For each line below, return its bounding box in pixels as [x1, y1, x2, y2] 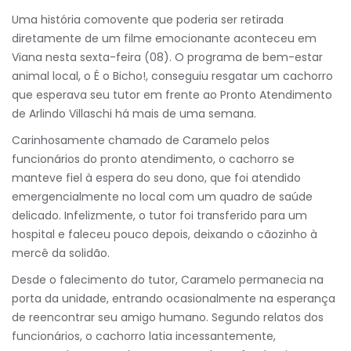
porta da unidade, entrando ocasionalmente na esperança [12, 291, 335, 306]
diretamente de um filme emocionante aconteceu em [12, 31, 317, 46]
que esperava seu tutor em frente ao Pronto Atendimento [12, 87, 332, 103]
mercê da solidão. [12, 245, 110, 261]
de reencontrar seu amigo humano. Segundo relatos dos [12, 309, 324, 325]
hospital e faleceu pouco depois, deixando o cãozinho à [12, 226, 317, 242]
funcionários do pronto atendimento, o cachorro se [12, 151, 295, 167]
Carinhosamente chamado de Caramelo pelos [12, 132, 270, 148]
